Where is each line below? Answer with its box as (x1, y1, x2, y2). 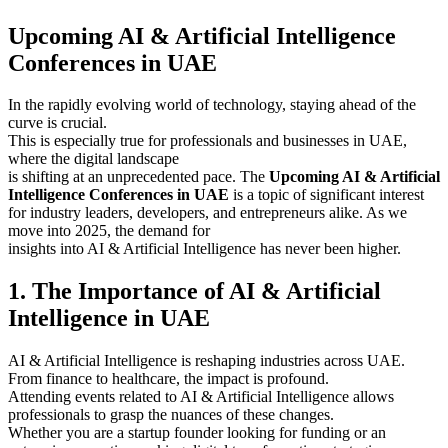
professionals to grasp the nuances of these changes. (8, 406, 334, 424)
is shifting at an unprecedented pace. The (8, 168, 269, 186)
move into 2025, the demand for (8, 222, 210, 240)
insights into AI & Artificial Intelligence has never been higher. (8, 240, 401, 258)
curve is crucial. (8, 114, 107, 132)
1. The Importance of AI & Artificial (8, 278, 381, 305)
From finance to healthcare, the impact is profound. (8, 370, 329, 388)
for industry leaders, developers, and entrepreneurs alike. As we (8, 204, 407, 222)
